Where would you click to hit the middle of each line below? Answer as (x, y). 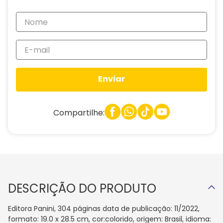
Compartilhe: (79, 112)
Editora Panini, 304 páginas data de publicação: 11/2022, (104, 209)
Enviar (111, 79)
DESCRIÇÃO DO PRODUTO (82, 188)
